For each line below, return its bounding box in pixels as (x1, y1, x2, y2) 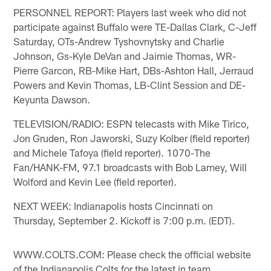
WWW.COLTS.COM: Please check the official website (13, 247, 252, 260)
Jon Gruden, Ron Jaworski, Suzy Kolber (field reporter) (13, 131, 250, 144)
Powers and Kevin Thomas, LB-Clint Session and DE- (13, 78, 246, 91)
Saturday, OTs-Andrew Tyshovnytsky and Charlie (13, 34, 225, 47)
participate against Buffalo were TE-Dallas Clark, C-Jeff (13, 20, 257, 33)
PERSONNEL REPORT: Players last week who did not (13, 5, 247, 18)
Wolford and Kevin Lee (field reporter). (13, 175, 177, 188)
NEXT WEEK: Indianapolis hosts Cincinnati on (13, 199, 214, 212)
